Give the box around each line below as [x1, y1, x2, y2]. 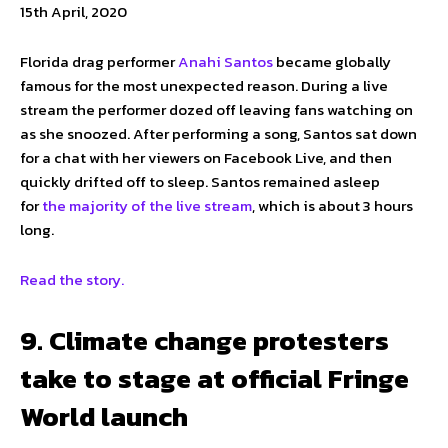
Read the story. [20, 268, 124, 292]
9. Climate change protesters [20, 320, 389, 362]
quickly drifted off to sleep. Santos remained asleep [20, 170, 380, 194]
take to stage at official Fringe [20, 358, 409, 400]
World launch [20, 396, 188, 438]
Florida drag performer [20, 50, 178, 74]
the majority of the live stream [42, 194, 252, 218]
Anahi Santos [178, 50, 273, 74]
